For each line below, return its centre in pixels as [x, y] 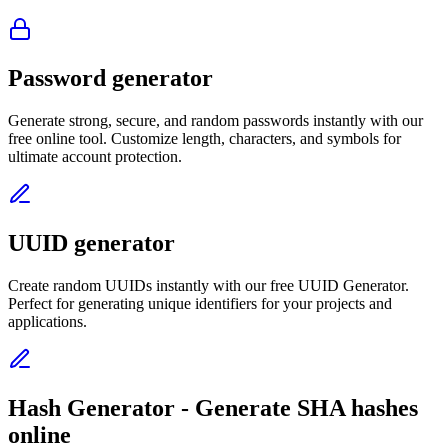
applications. [47, 321]
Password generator [110, 78]
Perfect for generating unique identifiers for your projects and [200, 303]
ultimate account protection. [95, 157]
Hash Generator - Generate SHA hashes [213, 407]
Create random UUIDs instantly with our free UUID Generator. [208, 285]
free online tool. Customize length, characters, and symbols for [204, 139]
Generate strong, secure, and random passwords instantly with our [215, 121]
